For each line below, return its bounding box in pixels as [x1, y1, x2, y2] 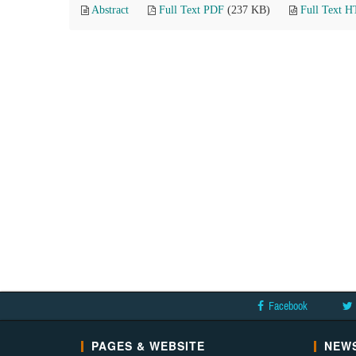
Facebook [269, 300, 308, 312]
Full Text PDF [159, 4, 224, 16]
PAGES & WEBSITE [91, 338, 205, 354]
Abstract [91, 4, 129, 16]
